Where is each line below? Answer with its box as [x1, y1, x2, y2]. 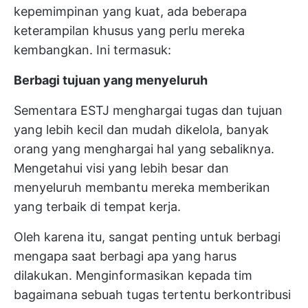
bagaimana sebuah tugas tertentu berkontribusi [14, 287, 291, 302]
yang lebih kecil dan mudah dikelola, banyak [14, 122, 269, 137]
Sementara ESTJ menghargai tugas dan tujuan [14, 103, 283, 118]
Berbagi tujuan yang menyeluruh [14, 73, 208, 88]
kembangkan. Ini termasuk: [14, 43, 171, 58]
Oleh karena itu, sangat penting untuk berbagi [14, 230, 280, 245]
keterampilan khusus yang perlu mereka [14, 23, 245, 38]
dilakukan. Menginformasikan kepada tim [14, 268, 252, 283]
